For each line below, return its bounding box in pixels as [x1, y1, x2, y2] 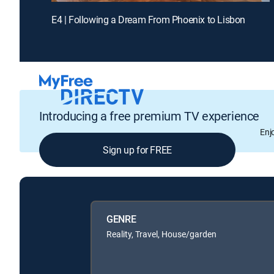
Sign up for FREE [103, 143, 172, 157]
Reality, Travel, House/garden [106, 228, 217, 240]
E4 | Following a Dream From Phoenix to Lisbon [51, 12, 245, 26]
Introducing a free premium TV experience [39, 108, 259, 125]
